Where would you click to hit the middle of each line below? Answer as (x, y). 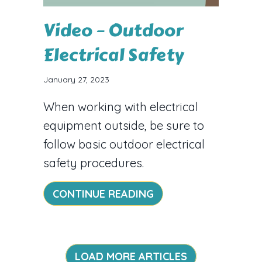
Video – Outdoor (113, 30)
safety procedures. (94, 163)
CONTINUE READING (103, 194)
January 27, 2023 (76, 79)
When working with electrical (121, 106)
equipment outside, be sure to (124, 125)
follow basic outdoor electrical (124, 144)
